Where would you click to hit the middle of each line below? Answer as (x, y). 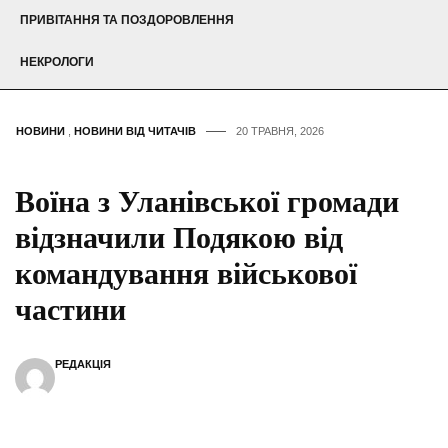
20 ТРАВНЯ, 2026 (280, 131)
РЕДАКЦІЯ (83, 364)
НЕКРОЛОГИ (57, 62)
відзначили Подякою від (179, 238)
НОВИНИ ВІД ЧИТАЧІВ (135, 131)
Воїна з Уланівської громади (207, 202)
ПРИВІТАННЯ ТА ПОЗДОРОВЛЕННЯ (127, 20)
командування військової (186, 274)
